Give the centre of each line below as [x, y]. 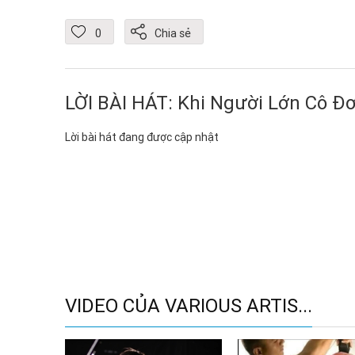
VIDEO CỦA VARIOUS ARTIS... [189, 305]
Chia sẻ [173, 34]
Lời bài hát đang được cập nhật [142, 137]
